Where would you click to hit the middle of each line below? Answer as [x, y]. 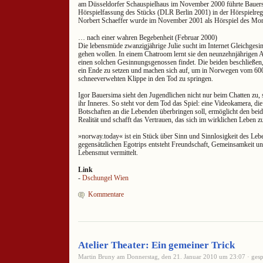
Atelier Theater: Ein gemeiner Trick [156, 245]
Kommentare [106, 195]
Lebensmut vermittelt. [108, 153]
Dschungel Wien [105, 178]
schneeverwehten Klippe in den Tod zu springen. [146, 78]
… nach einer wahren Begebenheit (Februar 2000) [148, 37]
